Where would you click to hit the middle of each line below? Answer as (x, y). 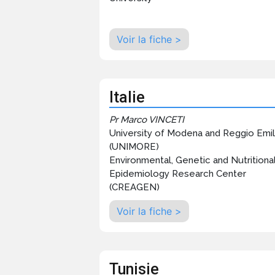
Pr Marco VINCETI (147, 120)
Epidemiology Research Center (178, 174)
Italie (127, 98)
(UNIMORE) (134, 147)
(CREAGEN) (134, 188)
